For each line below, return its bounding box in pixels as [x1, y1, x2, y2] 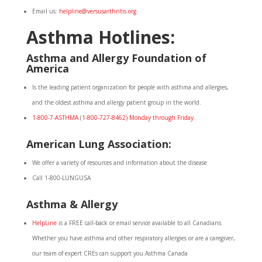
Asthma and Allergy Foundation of [26, 51, 206, 65]
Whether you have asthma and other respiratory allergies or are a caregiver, [32, 234, 235, 242]
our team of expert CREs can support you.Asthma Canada [32, 249, 188, 257]
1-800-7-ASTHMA [32, 113, 78, 122]
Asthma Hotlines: [26, 25, 175, 49]
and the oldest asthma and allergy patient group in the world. [32, 98, 201, 106]
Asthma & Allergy [26, 197, 118, 211]
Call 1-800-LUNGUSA [32, 174, 91, 182]
